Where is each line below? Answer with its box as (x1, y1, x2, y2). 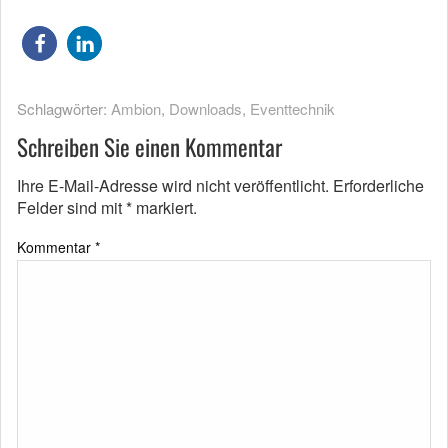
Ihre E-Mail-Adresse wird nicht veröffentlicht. (17, 174, 329, 198)
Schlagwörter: (17, 98, 111, 120)
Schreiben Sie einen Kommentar (17, 130, 282, 165)
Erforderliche (333, 174, 424, 198)
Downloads (169, 98, 242, 120)
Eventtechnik (250, 98, 335, 120)
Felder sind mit (17, 196, 126, 220)
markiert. (132, 196, 197, 220)
